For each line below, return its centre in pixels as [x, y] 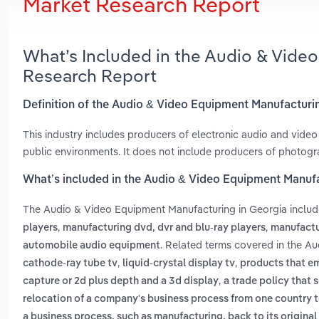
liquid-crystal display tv [179, 264]
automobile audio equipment [91, 246]
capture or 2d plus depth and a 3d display [121, 282]
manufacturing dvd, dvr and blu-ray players [164, 228]
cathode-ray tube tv [70, 264]
